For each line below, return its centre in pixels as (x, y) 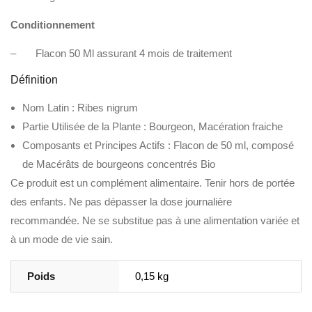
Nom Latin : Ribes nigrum (80, 108)
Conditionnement (53, 25)
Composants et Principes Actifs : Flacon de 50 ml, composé (158, 145)
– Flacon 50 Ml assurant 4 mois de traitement (121, 53)
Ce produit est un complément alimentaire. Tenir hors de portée (153, 183)
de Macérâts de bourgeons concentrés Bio (119, 164)
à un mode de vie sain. (62, 239)
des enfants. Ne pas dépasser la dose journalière (121, 202)
